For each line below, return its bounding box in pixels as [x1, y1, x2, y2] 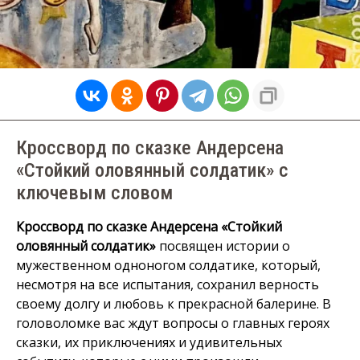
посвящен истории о [156, 237, 290, 255]
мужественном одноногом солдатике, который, [16, 256, 321, 274]
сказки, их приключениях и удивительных [16, 333, 282, 351]
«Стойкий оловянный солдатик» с [16, 159, 288, 182]
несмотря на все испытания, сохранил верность [16, 276, 319, 293]
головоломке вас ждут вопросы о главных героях [16, 314, 329, 332]
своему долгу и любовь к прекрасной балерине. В [16, 295, 331, 313]
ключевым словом [16, 182, 173, 204]
